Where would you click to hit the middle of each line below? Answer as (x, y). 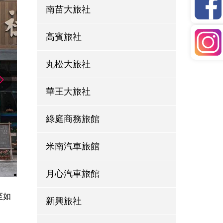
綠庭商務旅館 (72, 119)
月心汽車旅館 (72, 173)
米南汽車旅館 (72, 146)
